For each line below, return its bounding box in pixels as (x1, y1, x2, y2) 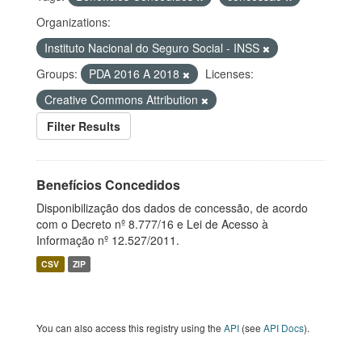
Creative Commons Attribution (44, 91, 201, 107)
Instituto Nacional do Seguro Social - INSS (44, 40, 263, 56)
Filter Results (47, 118, 120, 134)
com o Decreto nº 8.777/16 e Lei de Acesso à (36, 216, 268, 232)
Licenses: (205, 65, 254, 82)
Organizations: (36, 14, 111, 30)
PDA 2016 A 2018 (89, 65, 183, 82)
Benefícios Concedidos (36, 175, 180, 194)
